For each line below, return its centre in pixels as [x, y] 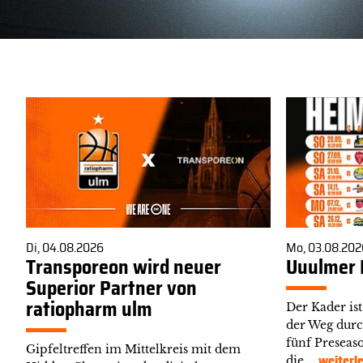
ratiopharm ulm [89, 310]
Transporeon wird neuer [124, 268]
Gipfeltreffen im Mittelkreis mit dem [133, 350]
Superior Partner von [111, 289]
